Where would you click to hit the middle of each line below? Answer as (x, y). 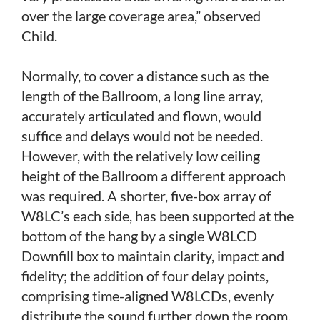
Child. (39, 35)
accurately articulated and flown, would (141, 115)
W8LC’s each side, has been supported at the (157, 215)
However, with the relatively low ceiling (141, 155)
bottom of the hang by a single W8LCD (139, 235)
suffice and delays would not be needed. (142, 135)
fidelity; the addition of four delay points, (145, 275)
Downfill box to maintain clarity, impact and (153, 255)
